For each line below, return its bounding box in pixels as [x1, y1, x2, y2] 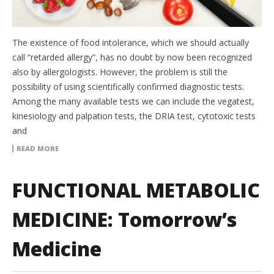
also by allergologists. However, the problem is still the [12, 66, 228, 78]
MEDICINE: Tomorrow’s [12, 206, 237, 233]
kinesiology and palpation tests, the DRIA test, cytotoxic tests [12, 110, 256, 122]
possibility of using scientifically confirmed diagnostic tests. [12, 81, 244, 93]
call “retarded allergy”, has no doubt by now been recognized [12, 51, 252, 64]
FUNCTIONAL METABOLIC [12, 177, 260, 204]
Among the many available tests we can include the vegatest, [12, 95, 254, 108]
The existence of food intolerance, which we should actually [12, 37, 249, 49]
